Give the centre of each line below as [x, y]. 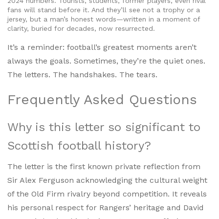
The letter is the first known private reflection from [104, 167]
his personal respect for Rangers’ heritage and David [106, 208]
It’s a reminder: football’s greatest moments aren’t [102, 47]
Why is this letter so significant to [104, 127]
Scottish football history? [79, 146]
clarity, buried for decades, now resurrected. [81, 29]
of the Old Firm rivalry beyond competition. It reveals [107, 194]
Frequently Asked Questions [102, 100]
